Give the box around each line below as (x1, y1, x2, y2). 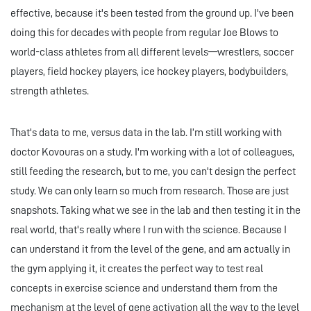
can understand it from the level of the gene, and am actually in (10, 244, 290, 255)
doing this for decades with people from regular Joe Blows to (10, 27, 278, 39)
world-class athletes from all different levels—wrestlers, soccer (10, 47, 294, 58)
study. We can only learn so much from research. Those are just (10, 185, 289, 197)
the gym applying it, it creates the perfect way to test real (10, 263, 263, 275)
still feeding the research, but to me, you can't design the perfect (10, 166, 296, 178)
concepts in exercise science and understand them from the (10, 283, 278, 294)
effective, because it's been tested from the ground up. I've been (10, 8, 294, 19)
